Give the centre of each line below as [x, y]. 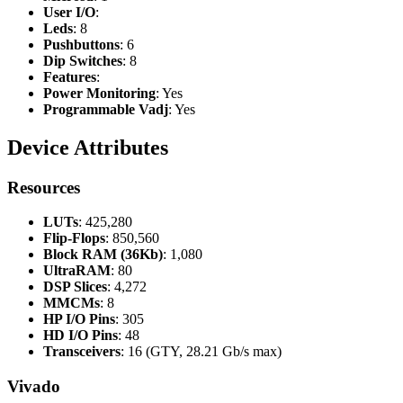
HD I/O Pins [81, 336]
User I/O [69, 12]
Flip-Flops [74, 238]
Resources [44, 187]
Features [70, 76]
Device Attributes [88, 147]
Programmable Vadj [106, 109]
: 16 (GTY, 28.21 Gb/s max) [201, 352]
